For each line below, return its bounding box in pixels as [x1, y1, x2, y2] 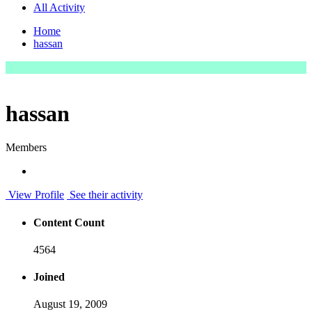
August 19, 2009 [33, 298, 107, 311]
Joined [33, 271, 65, 283]
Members [6, 141, 47, 154]
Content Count [33, 216, 104, 228]
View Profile [6, 189, 64, 201]
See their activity [67, 189, 143, 201]
